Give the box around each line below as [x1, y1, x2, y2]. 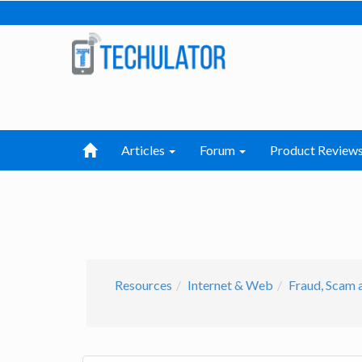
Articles [121, 142, 167, 158]
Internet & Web [187, 277, 273, 293]
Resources [115, 277, 172, 293]
